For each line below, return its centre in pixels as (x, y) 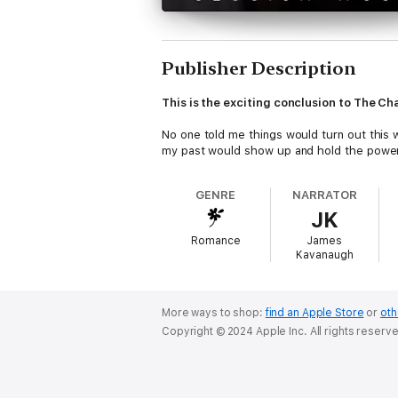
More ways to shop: (214, 313)
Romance (215, 241)
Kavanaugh (324, 255)
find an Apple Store (314, 313)
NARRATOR (325, 195)
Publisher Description (259, 68)
